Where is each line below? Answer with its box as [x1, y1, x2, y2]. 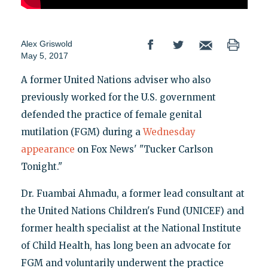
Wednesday [142, 126, 196, 138]
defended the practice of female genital [20, 109, 202, 121]
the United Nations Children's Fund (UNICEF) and [20, 205, 244, 217]
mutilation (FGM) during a [20, 126, 143, 138]
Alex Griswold [20, 39, 72, 49]
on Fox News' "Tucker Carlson [74, 144, 213, 156]
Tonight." [20, 161, 62, 173]
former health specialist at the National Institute [20, 223, 241, 234]
